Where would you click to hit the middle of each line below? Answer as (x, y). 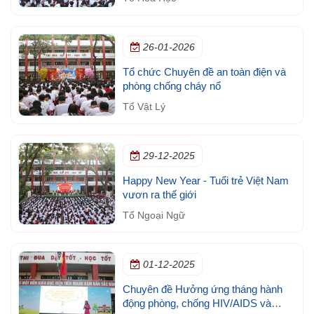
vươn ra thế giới (159, 194)
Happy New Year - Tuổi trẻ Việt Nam (205, 180)
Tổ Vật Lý (144, 106)
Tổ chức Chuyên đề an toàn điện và (204, 71)
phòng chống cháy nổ (171, 86)
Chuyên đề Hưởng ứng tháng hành (202, 289)
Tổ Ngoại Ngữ (153, 215)
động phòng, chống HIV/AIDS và (197, 303)
